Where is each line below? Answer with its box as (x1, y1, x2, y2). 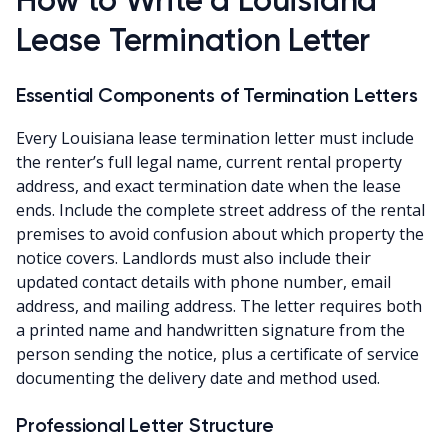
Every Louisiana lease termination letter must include (16, 126, 414, 149)
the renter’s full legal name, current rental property (16, 150, 402, 173)
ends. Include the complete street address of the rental (16, 198, 425, 221)
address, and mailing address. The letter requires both (16, 294, 422, 317)
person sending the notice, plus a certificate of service (16, 342, 419, 365)
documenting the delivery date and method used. (16, 366, 380, 389)
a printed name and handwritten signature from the (16, 318, 405, 341)
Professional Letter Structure (16, 412, 275, 437)
